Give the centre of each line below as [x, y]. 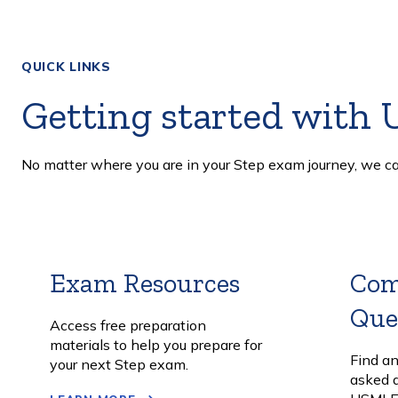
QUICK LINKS [66, 67]
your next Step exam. [119, 365]
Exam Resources [145, 284]
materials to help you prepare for [156, 345]
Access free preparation [128, 326]
